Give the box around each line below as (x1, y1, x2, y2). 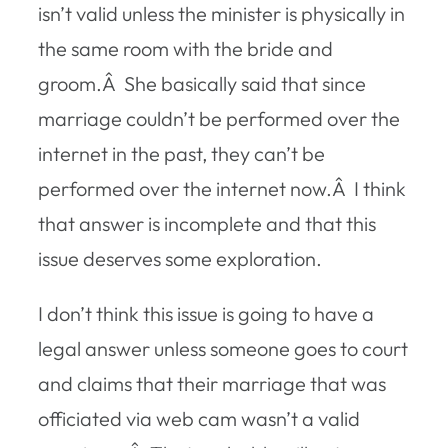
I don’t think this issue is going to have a (38, 300, 374, 326)
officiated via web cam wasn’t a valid (38, 405, 360, 431)
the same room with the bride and (38, 35, 333, 61)
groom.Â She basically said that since (38, 70, 366, 96)
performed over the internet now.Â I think (38, 175, 406, 201)
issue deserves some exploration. (38, 245, 322, 271)
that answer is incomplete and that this (38, 210, 376, 236)
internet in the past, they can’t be (38, 140, 325, 166)
